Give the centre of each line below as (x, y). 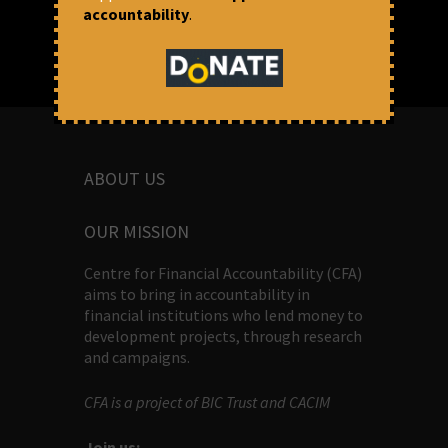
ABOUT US (124, 178)
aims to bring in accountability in (197, 293)
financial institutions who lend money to (223, 314)
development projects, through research (223, 335)
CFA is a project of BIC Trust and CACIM (207, 401)
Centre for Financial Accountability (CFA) (223, 272)
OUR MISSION (136, 231)
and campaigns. (137, 356)
